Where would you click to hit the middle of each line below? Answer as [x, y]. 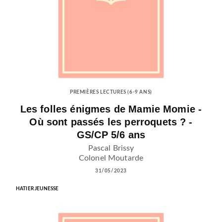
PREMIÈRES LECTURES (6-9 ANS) [111, 92]
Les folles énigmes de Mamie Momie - [111, 109]
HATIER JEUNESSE [37, 189]
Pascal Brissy [111, 148]
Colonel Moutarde [111, 158]
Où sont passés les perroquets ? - [111, 122]
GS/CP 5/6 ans [111, 135]
